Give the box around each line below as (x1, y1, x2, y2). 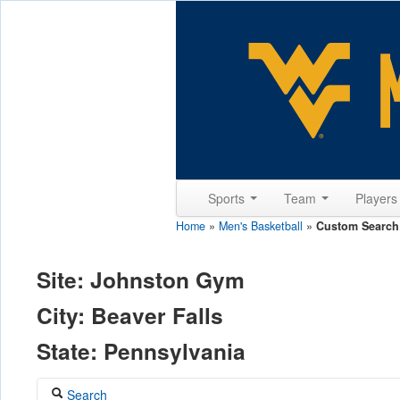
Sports (208, 189, 248, 207)
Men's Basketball (219, 218, 303, 234)
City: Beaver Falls (37, 299, 223, 331)
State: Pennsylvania (37, 335, 246, 367)
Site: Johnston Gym (37, 263, 245, 296)
